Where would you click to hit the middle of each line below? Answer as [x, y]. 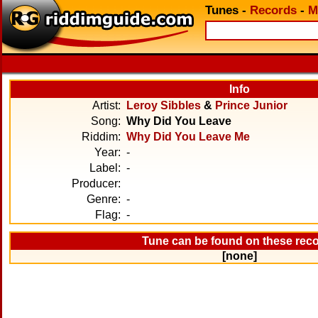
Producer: [96, 183]
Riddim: [101, 137]
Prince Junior [251, 105]
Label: [105, 168]
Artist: [106, 105]
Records [273, 10]
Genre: [104, 199]
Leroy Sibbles [164, 105]
